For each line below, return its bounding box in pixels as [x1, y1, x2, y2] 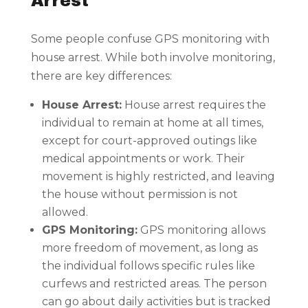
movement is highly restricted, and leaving [41, 170, 275, 184]
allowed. [41, 206, 88, 219]
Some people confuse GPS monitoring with [30, 32, 269, 46]
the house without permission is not [41, 188, 238, 201]
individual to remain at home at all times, [41, 116, 263, 130]
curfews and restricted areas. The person [41, 277, 267, 291]
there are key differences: [30, 69, 172, 83]
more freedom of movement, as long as [41, 241, 258, 255]
